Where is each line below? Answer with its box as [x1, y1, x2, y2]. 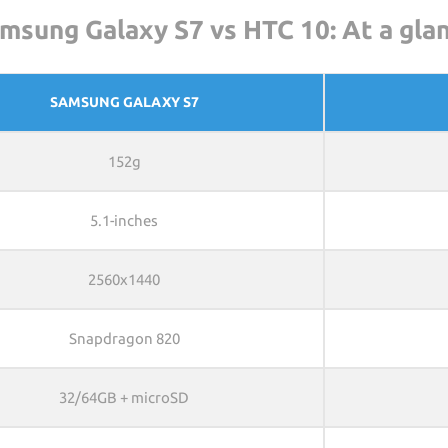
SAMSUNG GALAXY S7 [49, 94, 199, 110]
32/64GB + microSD [59, 389, 189, 406]
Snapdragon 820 [68, 330, 180, 347]
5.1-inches [90, 212, 158, 229]
